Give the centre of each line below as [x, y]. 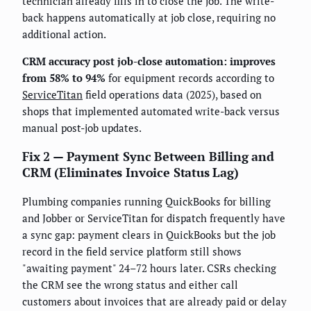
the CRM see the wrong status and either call [130, 285]
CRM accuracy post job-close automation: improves [149, 61]
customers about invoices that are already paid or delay [154, 302]
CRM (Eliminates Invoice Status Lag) [131, 173]
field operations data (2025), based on [172, 95]
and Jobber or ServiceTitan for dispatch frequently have [154, 218]
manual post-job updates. [82, 128]
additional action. [64, 34]
